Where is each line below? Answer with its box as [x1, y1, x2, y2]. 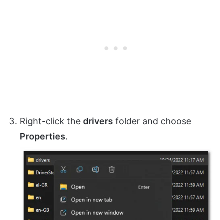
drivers [83, 116, 113, 127]
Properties [20, 131, 65, 142]
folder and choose [113, 116, 191, 127]
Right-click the [20, 116, 83, 127]
